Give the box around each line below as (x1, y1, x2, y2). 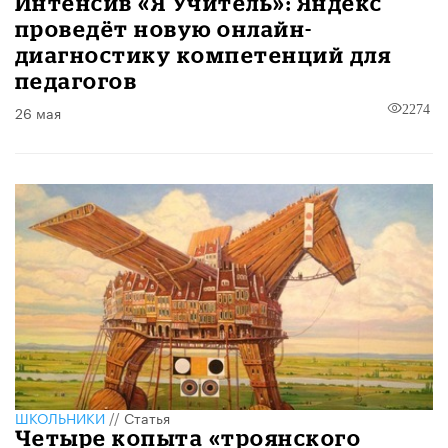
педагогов (15, 68, 138, 94)
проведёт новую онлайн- (15, 16, 313, 42)
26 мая (15, 101, 61, 124)
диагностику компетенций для (15, 42, 392, 68)
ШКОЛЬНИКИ (15, 406, 105, 429)
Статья (124, 406, 170, 429)
